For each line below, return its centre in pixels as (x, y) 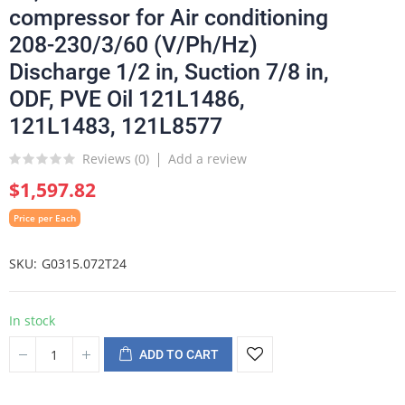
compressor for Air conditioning (169, 18)
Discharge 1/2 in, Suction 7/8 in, (169, 72)
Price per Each (45, 218)
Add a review (207, 159)
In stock (32, 320)
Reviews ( (110, 158)
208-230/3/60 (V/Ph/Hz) (133, 45)
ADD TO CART (179, 354)
